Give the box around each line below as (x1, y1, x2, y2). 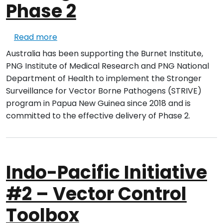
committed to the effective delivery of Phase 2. (6, 110, 190, 122)
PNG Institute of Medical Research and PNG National (6, 60, 209, 72)
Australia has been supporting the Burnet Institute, (6, 48, 203, 60)
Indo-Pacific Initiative (6, 160, 207, 186)
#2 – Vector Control (6, 181, 187, 207)
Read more (14, 31, 57, 43)
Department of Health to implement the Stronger (6, 73, 202, 85)
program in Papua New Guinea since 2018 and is (6, 98, 191, 110)
